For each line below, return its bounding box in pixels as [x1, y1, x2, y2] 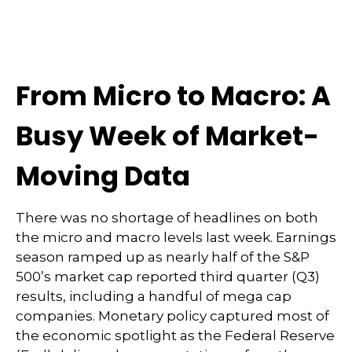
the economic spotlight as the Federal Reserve [16, 328, 335, 343]
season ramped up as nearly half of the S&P [16, 249, 310, 265]
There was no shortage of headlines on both [16, 210, 318, 225]
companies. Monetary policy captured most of [16, 308, 329, 324]
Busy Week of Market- [16, 117, 319, 155]
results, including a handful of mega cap [16, 288, 291, 304]
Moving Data [16, 157, 190, 195]
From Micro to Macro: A [16, 77, 331, 115]
